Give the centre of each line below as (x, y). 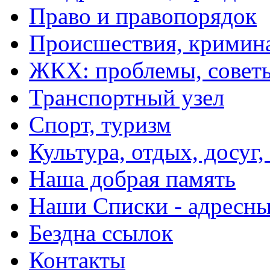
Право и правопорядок (143, 16)
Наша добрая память (132, 179)
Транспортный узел (127, 98)
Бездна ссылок (101, 233)
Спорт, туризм (100, 125)
